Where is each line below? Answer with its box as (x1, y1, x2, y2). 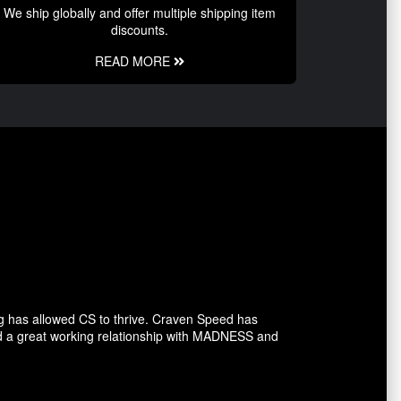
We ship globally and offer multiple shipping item (4, 4, 276, 22)
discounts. (111, 21, 168, 39)
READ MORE (95, 52, 174, 71)
